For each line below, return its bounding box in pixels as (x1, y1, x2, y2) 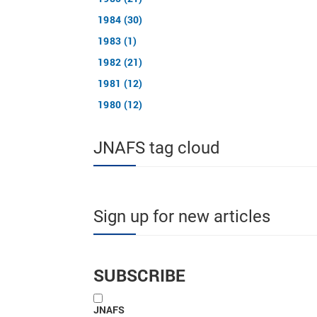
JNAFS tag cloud (93, 138, 220, 158)
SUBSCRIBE (93, 264, 186, 287)
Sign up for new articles (93, 207, 270, 226)
